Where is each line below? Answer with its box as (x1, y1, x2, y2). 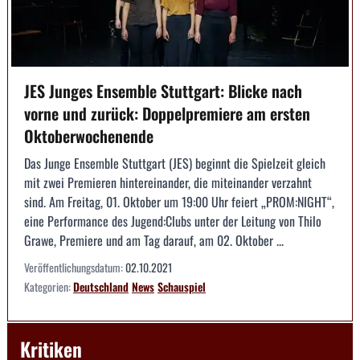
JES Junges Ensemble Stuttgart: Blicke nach (24, 78, 302, 103)
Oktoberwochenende (24, 123, 153, 148)
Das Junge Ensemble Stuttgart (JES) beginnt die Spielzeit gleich (24, 153, 325, 173)
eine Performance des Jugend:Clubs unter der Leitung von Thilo (24, 211, 321, 231)
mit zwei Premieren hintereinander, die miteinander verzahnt (24, 172, 312, 192)
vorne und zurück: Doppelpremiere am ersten (24, 100, 310, 125)
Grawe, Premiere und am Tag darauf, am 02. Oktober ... (24, 230, 284, 250)
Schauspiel (157, 277, 206, 295)
